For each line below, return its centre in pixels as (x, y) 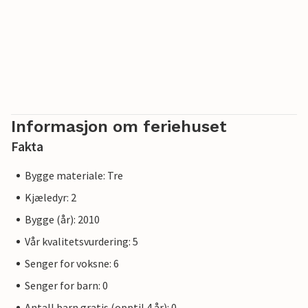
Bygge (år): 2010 (62, 219)
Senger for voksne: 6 (72, 263)
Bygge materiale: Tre (74, 175)
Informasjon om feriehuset (119, 126)
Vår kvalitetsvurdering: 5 (81, 241)
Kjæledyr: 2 (51, 197)
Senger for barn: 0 (66, 285)
